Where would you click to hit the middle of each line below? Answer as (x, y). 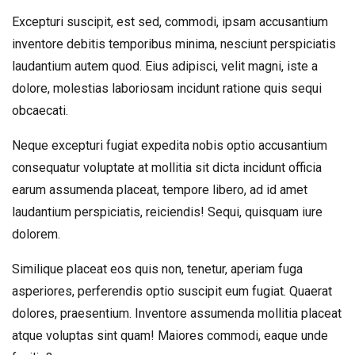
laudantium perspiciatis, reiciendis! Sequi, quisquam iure (167, 212)
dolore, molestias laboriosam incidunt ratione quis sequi (167, 88)
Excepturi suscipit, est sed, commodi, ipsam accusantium (170, 22)
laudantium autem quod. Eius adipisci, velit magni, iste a (165, 66)
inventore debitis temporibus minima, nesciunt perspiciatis (174, 44)
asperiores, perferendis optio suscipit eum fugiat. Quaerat (172, 291)
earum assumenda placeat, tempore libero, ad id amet (160, 190)
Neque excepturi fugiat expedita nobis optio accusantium (170, 145)
